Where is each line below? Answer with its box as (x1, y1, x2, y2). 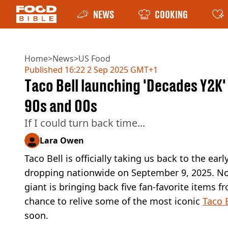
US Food (78, 53, 110, 64)
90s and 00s (24, 96, 97, 116)
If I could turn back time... (24, 116, 145, 130)
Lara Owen (40, 135, 84, 146)
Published (24, 64, 63, 75)
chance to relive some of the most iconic (24, 195, 203, 207)
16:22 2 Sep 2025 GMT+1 (63, 64, 158, 75)
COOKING (155, 8, 188, 20)
